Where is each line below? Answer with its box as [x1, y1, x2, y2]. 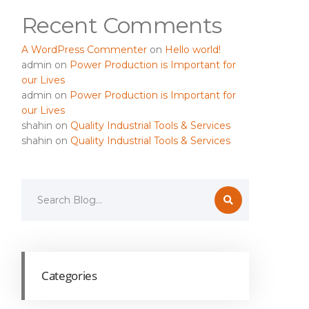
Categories [41, 268, 97, 284]
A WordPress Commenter [21, 43, 147, 57]
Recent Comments [21, 12, 222, 39]
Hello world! [165, 43, 221, 57]
